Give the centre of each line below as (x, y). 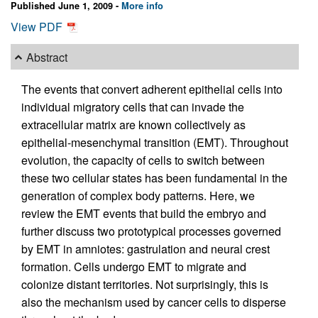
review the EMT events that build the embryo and (144, 214)
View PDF (38, 27)
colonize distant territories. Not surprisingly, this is (145, 285)
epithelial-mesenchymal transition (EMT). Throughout (155, 143)
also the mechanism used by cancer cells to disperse (154, 302)
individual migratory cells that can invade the (133, 107)
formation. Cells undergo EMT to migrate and (134, 267)
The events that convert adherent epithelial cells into (152, 89)
